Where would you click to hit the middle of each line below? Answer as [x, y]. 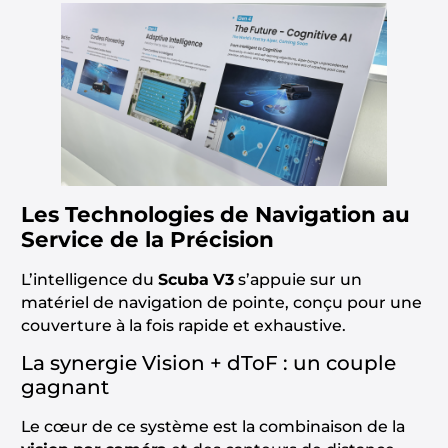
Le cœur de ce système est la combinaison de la [212, 427]
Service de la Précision [147, 239]
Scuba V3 [195, 280]
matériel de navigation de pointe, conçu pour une [221, 303]
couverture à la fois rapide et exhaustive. [183, 326]
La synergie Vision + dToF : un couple [208, 363]
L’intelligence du [89, 280]
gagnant [64, 387]
